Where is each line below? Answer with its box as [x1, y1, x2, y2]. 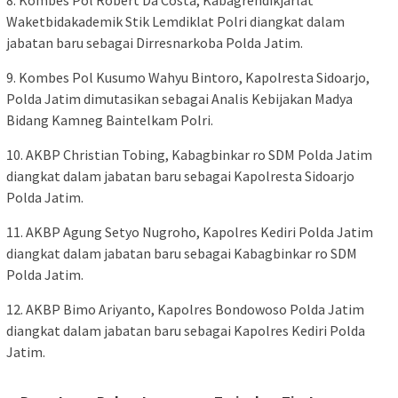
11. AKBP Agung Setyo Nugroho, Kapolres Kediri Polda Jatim [6, 222, 373, 241]
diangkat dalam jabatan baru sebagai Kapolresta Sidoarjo [6, 166, 354, 185]
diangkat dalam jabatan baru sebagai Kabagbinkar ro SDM [6, 243, 357, 262]
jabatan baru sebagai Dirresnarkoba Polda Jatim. [6, 33, 303, 52]
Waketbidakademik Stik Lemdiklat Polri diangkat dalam [6, 12, 345, 30]
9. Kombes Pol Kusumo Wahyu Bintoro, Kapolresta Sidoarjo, [6, 68, 370, 86]
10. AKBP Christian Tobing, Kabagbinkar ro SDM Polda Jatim [6, 145, 372, 163]
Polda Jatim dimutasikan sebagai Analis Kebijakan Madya [6, 89, 353, 107]
